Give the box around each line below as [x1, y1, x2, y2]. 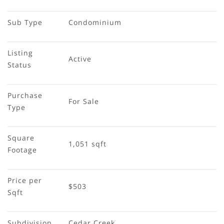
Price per [7, 175, 44, 185]
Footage [7, 144, 37, 154]
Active [68, 53, 91, 63]
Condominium [68, 17, 121, 27]
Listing [7, 47, 35, 57]
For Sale [68, 96, 99, 106]
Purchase [7, 90, 45, 100]
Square [7, 132, 37, 142]
